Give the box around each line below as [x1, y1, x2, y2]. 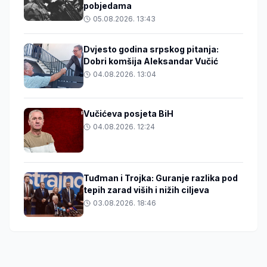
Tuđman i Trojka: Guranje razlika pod [83, 173, 238, 184]
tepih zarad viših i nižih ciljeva [83, 185, 209, 195]
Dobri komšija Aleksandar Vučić [83, 56, 218, 67]
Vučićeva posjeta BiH [83, 108, 173, 119]
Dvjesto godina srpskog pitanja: [83, 44, 219, 55]
